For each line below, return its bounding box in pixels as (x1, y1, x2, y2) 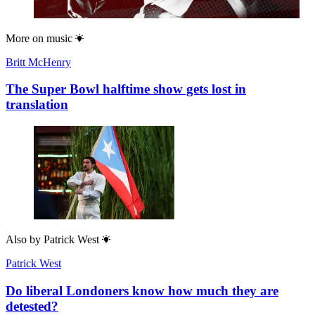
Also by (6, 233, 41, 246)
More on (6, 32, 44, 44)
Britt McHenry (6, 56, 71, 68)
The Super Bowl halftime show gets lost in (6, 82, 246, 97)
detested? (6, 298, 58, 314)
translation (6, 97, 68, 112)
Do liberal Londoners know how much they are (6, 283, 278, 298)
